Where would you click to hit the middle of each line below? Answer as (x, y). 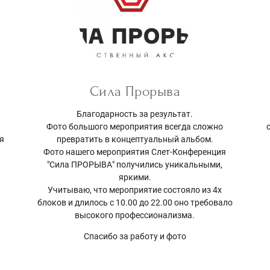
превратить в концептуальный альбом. (135, 140)
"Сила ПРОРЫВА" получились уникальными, (135, 165)
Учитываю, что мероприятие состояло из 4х (135, 190)
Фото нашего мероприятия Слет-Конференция (135, 152)
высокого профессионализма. (135, 215)
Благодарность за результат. (135, 114)
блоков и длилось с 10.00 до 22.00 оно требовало (135, 203)
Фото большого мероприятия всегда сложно (135, 127)
